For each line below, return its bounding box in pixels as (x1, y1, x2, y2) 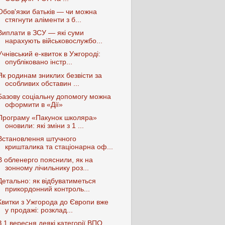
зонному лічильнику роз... (5, 164, 89, 172)
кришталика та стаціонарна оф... (5, 143, 113, 151)
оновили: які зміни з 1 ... (5, 122, 84, 130)
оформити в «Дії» (5, 100, 63, 108)
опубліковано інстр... (5, 58, 72, 66)
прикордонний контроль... (5, 185, 90, 193)
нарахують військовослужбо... (5, 37, 102, 45)
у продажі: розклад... (5, 206, 73, 214)
